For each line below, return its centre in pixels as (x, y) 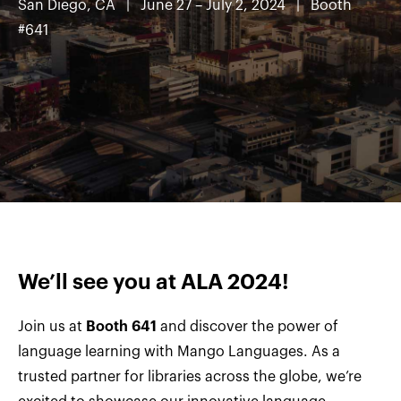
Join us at (52, 327)
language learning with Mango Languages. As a (179, 352)
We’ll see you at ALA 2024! (154, 282)
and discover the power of (247, 327)
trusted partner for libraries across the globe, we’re (190, 377)
